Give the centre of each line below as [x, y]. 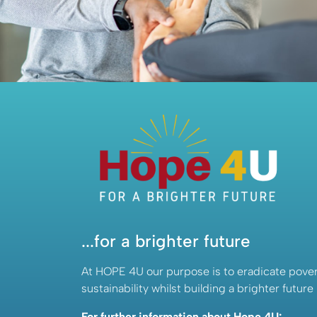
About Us [130, 16]
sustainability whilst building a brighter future [197, 288]
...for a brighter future [166, 241]
